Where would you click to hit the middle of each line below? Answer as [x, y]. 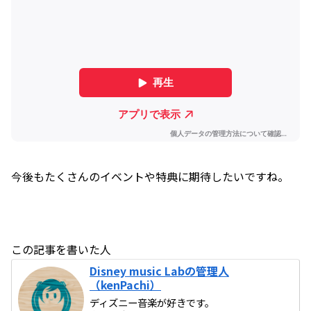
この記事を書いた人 [61, 250]
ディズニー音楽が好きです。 [152, 302]
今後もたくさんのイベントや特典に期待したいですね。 [150, 177]
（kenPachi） [126, 285]
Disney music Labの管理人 [160, 271]
